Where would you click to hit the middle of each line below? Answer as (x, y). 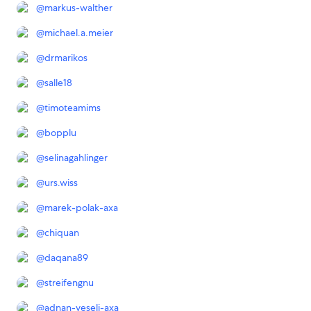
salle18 (58, 83)
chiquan (62, 233)
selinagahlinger (76, 158)
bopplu (60, 133)
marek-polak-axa (81, 208)
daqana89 (66, 258)
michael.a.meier (79, 33)
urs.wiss (61, 183)
